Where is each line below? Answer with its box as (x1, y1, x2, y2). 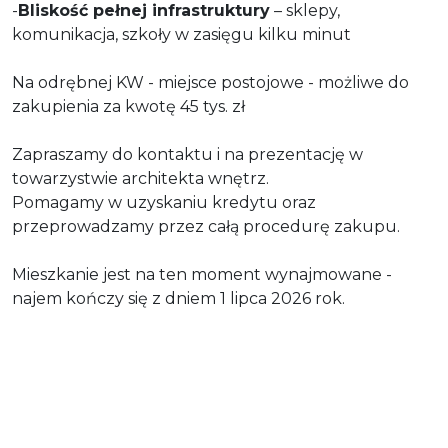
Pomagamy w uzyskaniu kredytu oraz (12, 192, 316, 212)
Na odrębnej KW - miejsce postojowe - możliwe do (12, 72, 409, 92)
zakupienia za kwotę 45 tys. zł (12, 96, 245, 116)
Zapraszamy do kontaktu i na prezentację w (12, 144, 363, 164)
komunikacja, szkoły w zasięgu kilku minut (12, 24, 351, 44)
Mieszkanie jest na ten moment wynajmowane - (12, 264, 392, 284)
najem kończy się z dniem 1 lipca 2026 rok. (12, 288, 349, 308)
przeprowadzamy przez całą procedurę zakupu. (12, 216, 400, 236)
